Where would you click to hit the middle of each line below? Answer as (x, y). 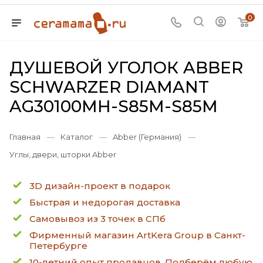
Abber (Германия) (147, 137)
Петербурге (58, 246)
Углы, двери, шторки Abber (63, 154)
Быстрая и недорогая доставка (105, 202)
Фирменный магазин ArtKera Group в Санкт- (137, 235)
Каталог (77, 137)
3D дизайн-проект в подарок (100, 186)
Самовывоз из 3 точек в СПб (97, 219)
